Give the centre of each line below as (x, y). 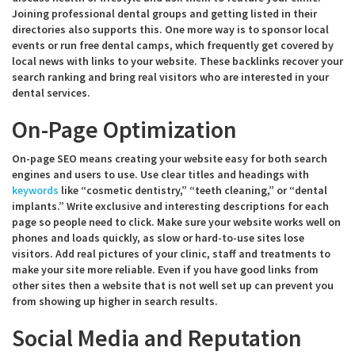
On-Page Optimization (124, 129)
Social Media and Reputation (157, 338)
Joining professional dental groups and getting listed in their (164, 13)
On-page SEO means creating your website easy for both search (170, 158)
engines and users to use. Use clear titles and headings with (160, 174)
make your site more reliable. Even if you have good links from (165, 269)
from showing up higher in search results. (115, 301)
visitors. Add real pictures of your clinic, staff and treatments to (171, 254)
